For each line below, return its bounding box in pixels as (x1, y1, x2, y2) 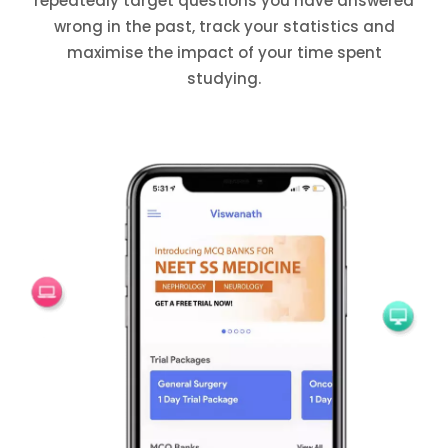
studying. (187, 67, 261, 89)
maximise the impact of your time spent (66, 41, 382, 63)
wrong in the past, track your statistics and (53, 15, 395, 37)
